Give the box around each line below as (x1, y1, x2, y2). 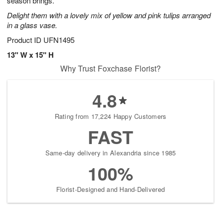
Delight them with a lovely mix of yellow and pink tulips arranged (7, 10, 211, 21)
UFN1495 (43, 35, 74, 45)
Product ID (7, 35, 43, 45)
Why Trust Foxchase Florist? (60, 63, 161, 74)
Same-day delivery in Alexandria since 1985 (45, 148, 176, 158)
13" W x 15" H (7, 49, 54, 61)
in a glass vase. (7, 20, 57, 31)
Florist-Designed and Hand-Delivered (56, 184, 165, 194)
